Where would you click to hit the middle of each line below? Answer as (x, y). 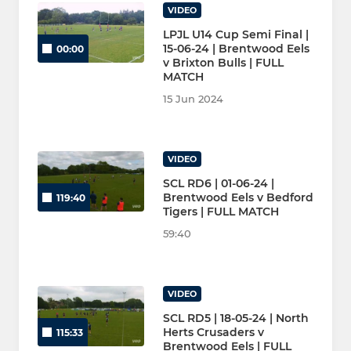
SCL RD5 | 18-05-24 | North (236, 318)
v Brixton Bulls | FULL (223, 63)
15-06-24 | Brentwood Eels (236, 49)
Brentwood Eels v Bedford (238, 198)
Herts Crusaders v (213, 333)
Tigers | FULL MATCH (221, 212)
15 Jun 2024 (193, 99)
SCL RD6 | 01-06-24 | (219, 184)
